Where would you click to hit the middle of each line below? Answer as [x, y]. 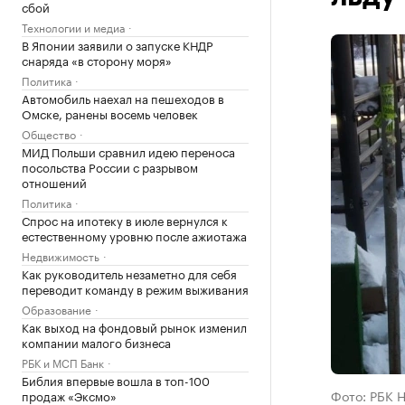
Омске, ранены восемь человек [110, 113]
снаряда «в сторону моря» [97, 60]
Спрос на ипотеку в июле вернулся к [125, 220]
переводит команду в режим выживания [135, 288]
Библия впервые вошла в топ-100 [116, 380]
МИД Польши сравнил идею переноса [128, 151]
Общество [49, 133]
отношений [54, 182]
